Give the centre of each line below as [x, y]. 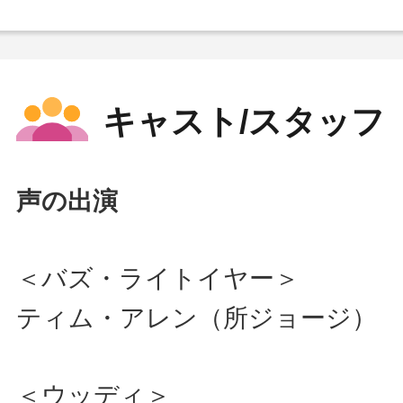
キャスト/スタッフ [244, 121]
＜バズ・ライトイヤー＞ [170, 278]
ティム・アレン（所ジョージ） [197, 318]
